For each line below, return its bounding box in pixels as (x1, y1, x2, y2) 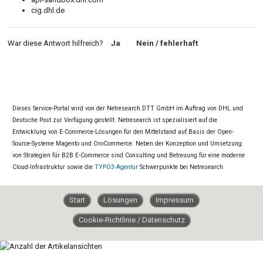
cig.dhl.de (31, 5, 65, 15)
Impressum (156, 195, 194, 204)
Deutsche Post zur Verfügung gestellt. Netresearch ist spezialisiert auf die (12, 116, 217, 124)
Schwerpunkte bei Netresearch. (137, 163, 225, 171)
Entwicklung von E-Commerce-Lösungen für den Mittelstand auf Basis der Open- (12, 127, 234, 136)
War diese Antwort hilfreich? (8, 38, 103, 48)
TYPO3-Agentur (94, 163, 138, 171)
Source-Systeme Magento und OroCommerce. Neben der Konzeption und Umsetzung (12, 139, 242, 147)
